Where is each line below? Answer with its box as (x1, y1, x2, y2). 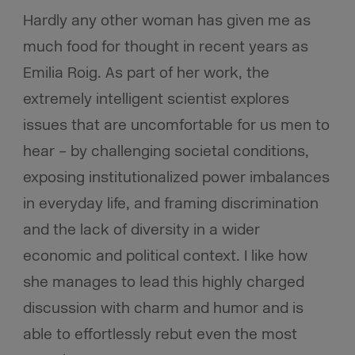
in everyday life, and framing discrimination (22, 194, 319, 214)
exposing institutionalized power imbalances (22, 168, 330, 188)
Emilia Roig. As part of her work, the (22, 63, 269, 83)
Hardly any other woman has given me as (22, 11, 311, 31)
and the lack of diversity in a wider (22, 220, 260, 240)
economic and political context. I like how (22, 246, 307, 266)
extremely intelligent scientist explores (22, 90, 289, 109)
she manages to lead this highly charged (22, 273, 304, 292)
